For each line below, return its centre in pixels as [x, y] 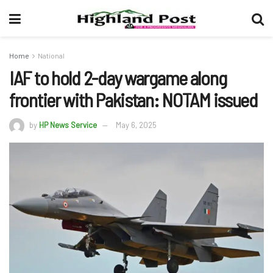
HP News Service [68, 125]
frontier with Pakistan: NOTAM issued [133, 99]
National [51, 55]
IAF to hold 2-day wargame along [118, 77]
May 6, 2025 [136, 125]
